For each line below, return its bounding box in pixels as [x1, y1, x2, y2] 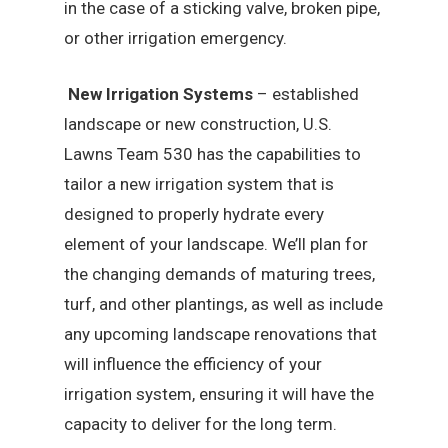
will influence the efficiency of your [64, 353, 323, 374]
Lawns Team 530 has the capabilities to [64, 143, 362, 164]
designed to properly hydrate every [64, 203, 325, 224]
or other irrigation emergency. [64, 28, 288, 49]
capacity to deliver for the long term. [64, 413, 338, 434]
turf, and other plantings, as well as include [64, 293, 384, 314]
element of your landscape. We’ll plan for [64, 233, 369, 254]
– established [257, 83, 360, 104]
